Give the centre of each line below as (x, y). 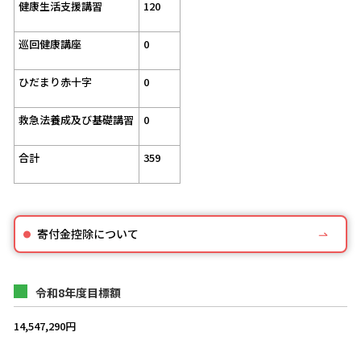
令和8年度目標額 (78, 293)
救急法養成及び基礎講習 (76, 120)
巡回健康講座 (50, 44)
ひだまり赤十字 (55, 82)
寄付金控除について (88, 234)
